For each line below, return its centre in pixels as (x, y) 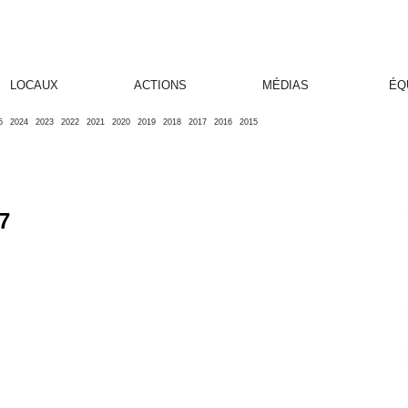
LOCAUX (35, 85)
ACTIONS (160, 85)
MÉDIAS (286, 85)
